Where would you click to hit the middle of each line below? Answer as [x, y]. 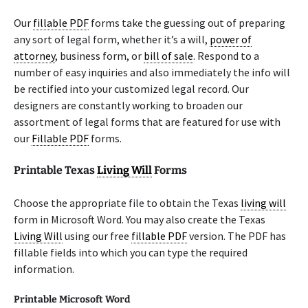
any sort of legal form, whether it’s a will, [112, 39]
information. [44, 269]
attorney [34, 56]
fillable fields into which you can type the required [131, 252]
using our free [97, 236]
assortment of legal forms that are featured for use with [147, 122]
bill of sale [168, 56]
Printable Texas [55, 170]
